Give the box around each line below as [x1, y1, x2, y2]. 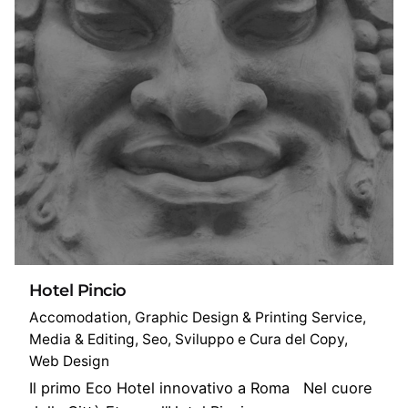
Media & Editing [29, 330, 135, 348]
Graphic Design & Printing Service [135, 308, 362, 326]
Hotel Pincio [29, 280, 127, 301]
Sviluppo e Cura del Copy [175, 330, 344, 348]
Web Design [29, 352, 109, 370]
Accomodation [29, 308, 127, 326]
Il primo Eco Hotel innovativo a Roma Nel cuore [29, 378, 372, 397]
